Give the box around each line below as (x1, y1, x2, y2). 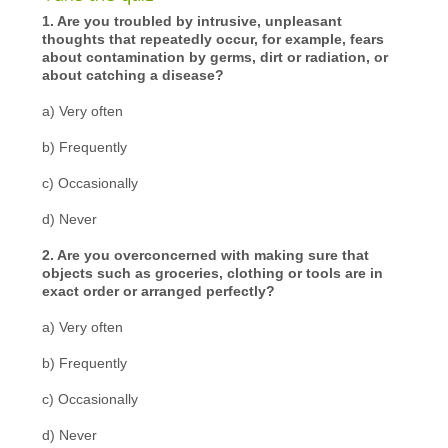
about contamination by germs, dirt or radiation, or (42, 48, 389, 65)
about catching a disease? (42, 66, 225, 83)
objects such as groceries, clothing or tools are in (42, 264, 384, 281)
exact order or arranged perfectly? (42, 282, 276, 299)
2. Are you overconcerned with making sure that (42, 246, 370, 263)
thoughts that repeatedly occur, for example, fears (42, 30, 385, 47)
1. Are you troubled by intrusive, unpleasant (42, 12, 343, 29)
